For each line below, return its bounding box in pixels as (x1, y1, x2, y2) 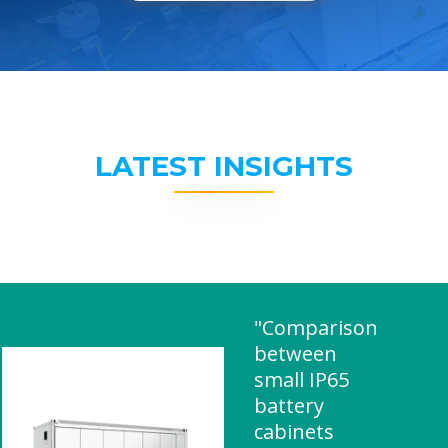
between (254, 340, 337, 367)
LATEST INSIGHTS (95, 149, 353, 183)
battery (254, 392, 324, 419)
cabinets (254, 418, 334, 445)
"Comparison (254, 314, 378, 341)
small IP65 (254, 366, 349, 393)
